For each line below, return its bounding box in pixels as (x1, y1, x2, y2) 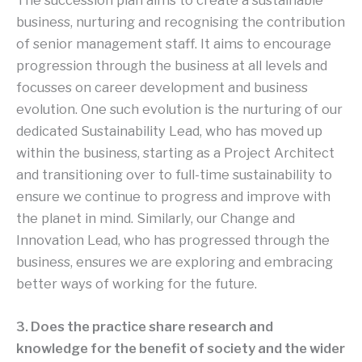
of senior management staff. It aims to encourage (16, 36, 331, 53)
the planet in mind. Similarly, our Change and (16, 210, 295, 227)
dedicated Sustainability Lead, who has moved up (16, 123, 322, 140)
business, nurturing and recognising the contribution (16, 14, 345, 31)
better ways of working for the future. (16, 276, 257, 293)
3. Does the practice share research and (16, 318, 273, 335)
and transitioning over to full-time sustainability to (16, 166, 332, 183)
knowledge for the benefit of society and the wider (16, 340, 345, 357)
